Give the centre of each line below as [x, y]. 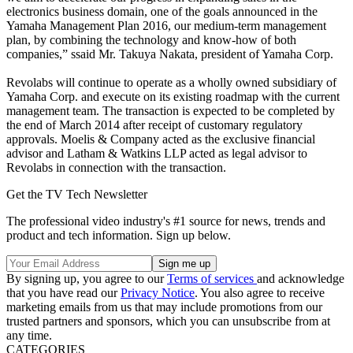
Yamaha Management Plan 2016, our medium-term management [166, 25]
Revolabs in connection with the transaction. [116, 167]
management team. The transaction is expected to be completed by [171, 110]
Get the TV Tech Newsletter [77, 194]
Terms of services [212, 278]
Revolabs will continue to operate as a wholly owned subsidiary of [171, 82]
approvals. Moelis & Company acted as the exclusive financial [161, 139]
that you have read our [63, 292]
